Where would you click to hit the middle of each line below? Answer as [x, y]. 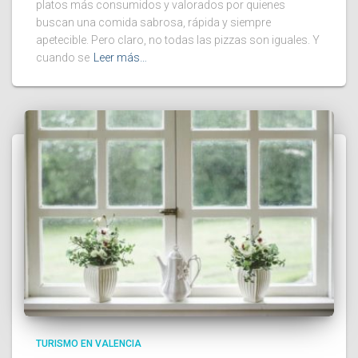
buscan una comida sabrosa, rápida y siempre [153, 22]
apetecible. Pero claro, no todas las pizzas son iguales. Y [178, 40]
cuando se [63, 57]
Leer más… [120, 57]
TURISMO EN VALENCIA [89, 344]
